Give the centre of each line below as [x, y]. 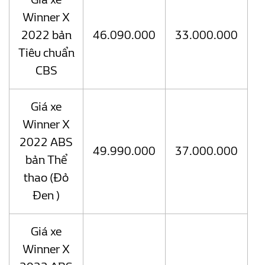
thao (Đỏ [46, 178]
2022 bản [46, 35]
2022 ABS [46, 143]
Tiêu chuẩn [46, 53]
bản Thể [46, 160]
